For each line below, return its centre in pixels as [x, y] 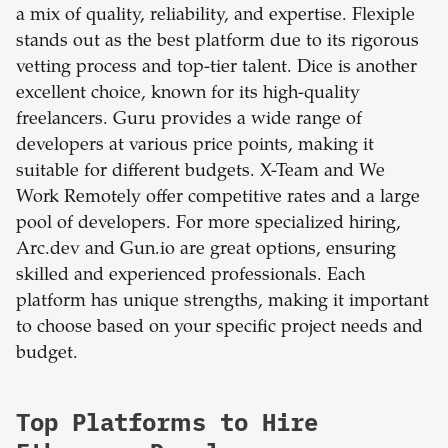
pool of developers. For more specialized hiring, [208, 224]
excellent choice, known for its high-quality [188, 94]
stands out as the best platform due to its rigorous [217, 42]
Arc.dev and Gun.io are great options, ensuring [206, 250]
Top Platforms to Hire [167, 422]
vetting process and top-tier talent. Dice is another [216, 68]
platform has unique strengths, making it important [222, 302]
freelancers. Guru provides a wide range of [189, 120]
